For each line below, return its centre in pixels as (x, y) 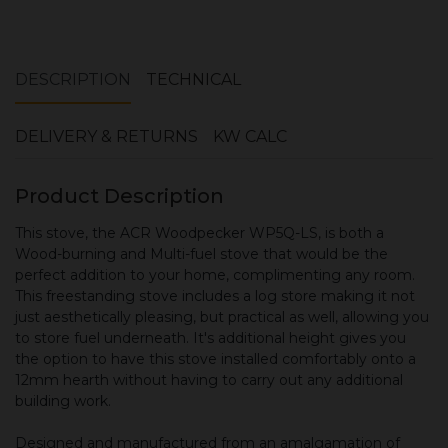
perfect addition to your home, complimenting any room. (215, 275)
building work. (63, 401)
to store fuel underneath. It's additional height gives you (210, 338)
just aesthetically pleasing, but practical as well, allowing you (222, 317)
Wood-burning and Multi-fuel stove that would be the (201, 254)
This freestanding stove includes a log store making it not (215, 296)
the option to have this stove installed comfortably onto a (215, 359)
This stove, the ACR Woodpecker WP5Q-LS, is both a (199, 233)
